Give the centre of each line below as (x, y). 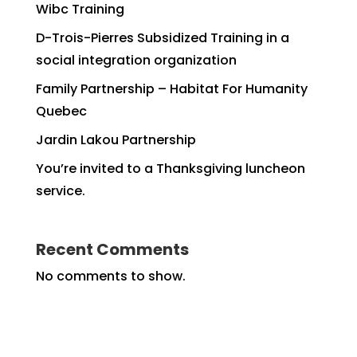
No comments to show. (110, 277)
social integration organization (136, 61)
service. (60, 191)
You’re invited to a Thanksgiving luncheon (170, 169)
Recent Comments (112, 250)
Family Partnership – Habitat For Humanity (171, 89)
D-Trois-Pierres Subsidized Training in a (162, 38)
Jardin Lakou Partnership (116, 140)
